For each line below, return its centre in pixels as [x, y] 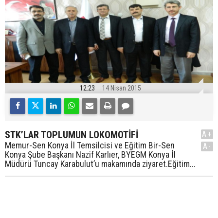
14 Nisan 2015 [121, 88]
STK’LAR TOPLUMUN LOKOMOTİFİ [72, 135]
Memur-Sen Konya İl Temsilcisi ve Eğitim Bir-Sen [90, 145]
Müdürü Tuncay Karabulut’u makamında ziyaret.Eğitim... [100, 164]
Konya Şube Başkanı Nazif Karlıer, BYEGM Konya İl [90, 155]
